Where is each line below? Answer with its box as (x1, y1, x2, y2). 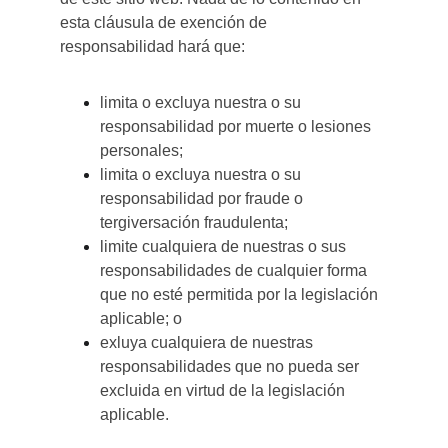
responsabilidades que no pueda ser (100, 358, 363, 375)
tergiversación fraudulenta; (100, 214, 288, 231)
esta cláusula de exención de (60, 14, 271, 31)
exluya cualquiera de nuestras (100, 334, 317, 351)
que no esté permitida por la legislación (100, 286, 382, 303)
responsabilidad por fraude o (100, 190, 307, 207)
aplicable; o (100, 310, 182, 327)
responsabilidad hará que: (60, 38, 245, 55)
